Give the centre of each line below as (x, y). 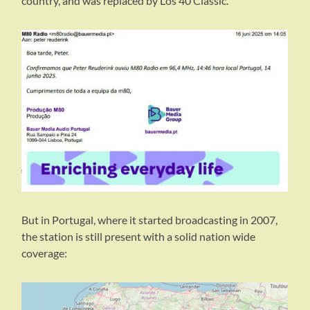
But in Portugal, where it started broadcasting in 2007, (150, 220)
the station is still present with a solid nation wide (139, 237)
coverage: (45, 253)
